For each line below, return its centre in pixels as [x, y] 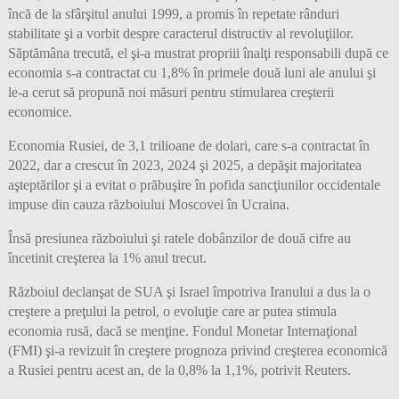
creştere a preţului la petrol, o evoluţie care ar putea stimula [172, 312]
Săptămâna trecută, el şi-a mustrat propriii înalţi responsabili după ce [198, 53]
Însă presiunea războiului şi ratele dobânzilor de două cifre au [179, 239]
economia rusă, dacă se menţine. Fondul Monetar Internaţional [182, 331]
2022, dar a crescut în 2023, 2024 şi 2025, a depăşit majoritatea [184, 166]
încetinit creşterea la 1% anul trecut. [107, 258]
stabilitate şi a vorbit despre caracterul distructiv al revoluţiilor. [180, 34]
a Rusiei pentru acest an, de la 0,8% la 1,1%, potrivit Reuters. [179, 370]
